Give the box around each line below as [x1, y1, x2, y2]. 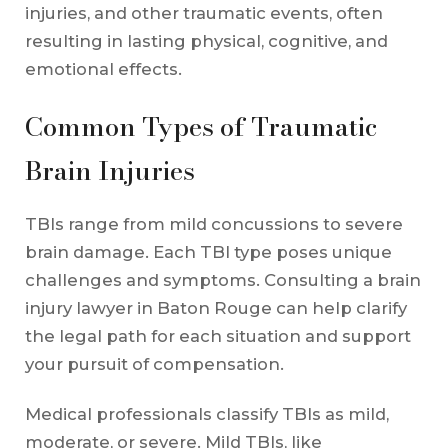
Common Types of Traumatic [24, 106, 377, 146]
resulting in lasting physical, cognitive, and [24, 30, 388, 51]
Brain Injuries [24, 150, 195, 190]
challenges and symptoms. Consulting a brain [24, 269, 421, 290]
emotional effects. [24, 58, 182, 79]
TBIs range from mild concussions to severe [24, 213, 403, 234]
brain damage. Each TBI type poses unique [24, 241, 392, 262]
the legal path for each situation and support [24, 325, 411, 346]
